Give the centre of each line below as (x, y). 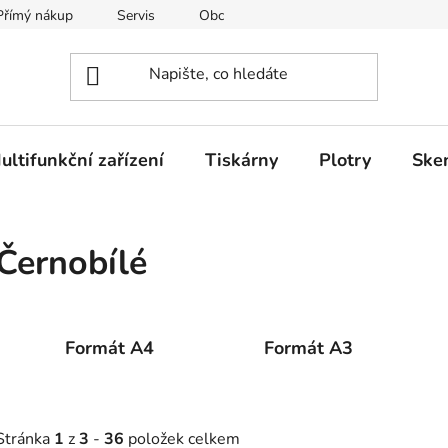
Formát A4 (109, 347)
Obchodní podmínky (261, 15)
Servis (136, 15)
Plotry (345, 159)
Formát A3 (309, 347)
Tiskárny (241, 159)
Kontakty (396, 15)
